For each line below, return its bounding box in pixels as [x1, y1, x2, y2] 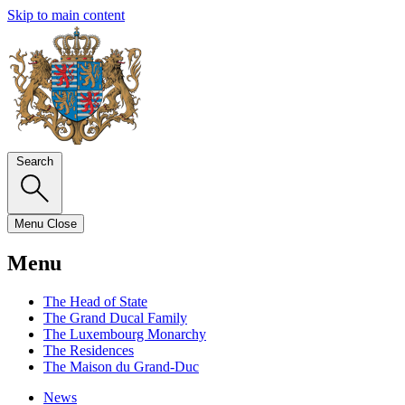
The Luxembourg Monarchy [43, 325, 206, 342]
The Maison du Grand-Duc [43, 358, 199, 374]
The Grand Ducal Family [43, 309, 187, 325]
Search [16, 155, 53, 168]
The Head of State [43, 293, 147, 309]
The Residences [43, 342, 134, 358]
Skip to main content [7, 7, 125, 23]
